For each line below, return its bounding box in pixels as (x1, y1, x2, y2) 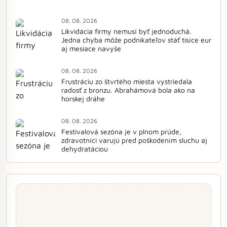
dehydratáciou (61, 144, 108, 154)
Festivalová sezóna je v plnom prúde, (61, 127, 181, 136)
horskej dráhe (61, 94, 105, 103)
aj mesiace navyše (61, 44, 121, 53)
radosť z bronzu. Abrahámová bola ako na (61, 86, 195, 95)
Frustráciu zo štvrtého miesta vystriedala (61, 77, 192, 86)
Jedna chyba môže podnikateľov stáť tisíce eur (61, 35, 211, 45)
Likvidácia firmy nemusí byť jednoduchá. (61, 27, 192, 36)
